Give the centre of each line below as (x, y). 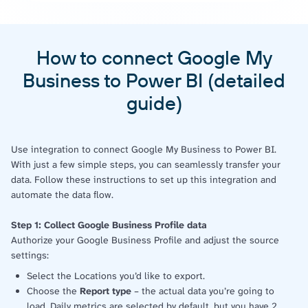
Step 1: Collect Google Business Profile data (109, 225)
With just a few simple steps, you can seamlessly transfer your (146, 164)
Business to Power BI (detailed (154, 80)
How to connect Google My (154, 57)
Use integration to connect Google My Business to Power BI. (144, 149)
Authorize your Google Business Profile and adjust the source (145, 240)
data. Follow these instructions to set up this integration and (144, 179)
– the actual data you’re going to (203, 291)
